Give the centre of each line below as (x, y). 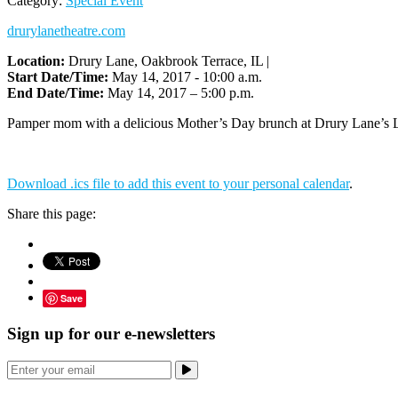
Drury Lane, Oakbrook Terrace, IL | (167, 61)
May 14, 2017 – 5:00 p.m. (181, 93)
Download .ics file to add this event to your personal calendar (178, 184)
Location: (36, 61)
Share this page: (52, 214)
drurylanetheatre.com (66, 31)
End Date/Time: (57, 93)
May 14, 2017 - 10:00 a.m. (187, 77)
